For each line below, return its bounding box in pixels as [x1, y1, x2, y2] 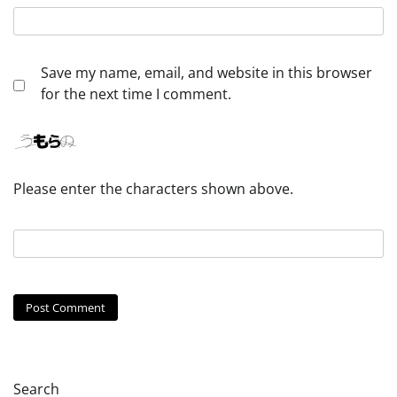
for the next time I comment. [41, 84, 231, 105]
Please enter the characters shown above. [13, 179, 293, 199]
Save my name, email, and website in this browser [41, 63, 372, 83]
